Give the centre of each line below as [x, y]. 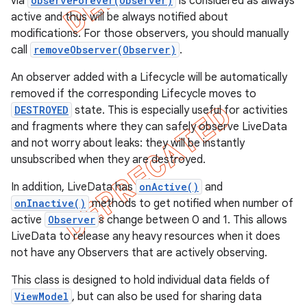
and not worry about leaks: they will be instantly [128, 143]
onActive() [169, 187]
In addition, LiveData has [73, 187]
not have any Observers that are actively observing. [139, 253]
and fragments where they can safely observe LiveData [149, 127]
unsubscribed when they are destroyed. [108, 160]
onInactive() [50, 203]
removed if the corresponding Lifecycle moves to [134, 94]
